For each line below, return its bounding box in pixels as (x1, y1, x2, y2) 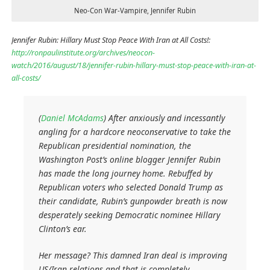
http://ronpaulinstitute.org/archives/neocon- (11, 48, 155, 58)
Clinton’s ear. (39, 223, 87, 235)
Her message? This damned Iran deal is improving (39, 250, 228, 262)
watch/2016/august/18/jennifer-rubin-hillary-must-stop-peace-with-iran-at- (11, 60, 256, 71)
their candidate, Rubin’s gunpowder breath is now (39, 195, 228, 207)
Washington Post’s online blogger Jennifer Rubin (39, 154, 221, 166)
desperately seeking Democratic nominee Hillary (39, 209, 221, 221)
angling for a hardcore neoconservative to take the (39, 126, 231, 138)
